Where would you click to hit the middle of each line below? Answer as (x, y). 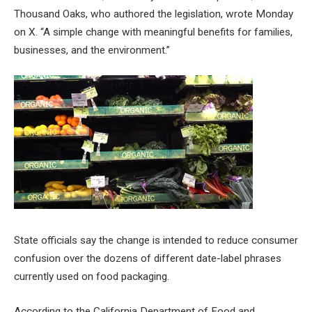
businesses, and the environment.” (92, 50)
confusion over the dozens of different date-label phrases (148, 258)
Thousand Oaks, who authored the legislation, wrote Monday (154, 14)
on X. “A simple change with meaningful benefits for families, (153, 32)
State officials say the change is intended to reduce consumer (156, 240)
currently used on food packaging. (92, 276)
